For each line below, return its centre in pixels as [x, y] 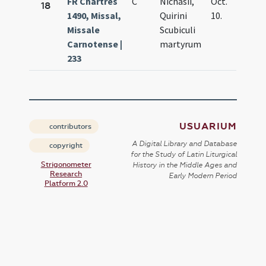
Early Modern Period [202, 176]
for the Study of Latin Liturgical [183, 155]
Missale [84, 30]
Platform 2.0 [66, 184]
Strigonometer [66, 165]
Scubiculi [178, 30]
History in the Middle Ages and [184, 165]
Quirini [174, 16]
